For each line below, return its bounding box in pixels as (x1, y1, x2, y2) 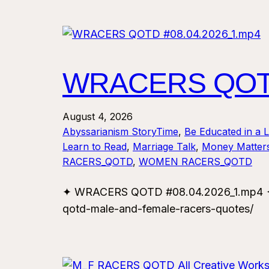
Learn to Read (62, 141, 127, 153)
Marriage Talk (133, 141, 196, 153)
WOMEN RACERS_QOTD (139, 156, 252, 168)
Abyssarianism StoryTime (62, 125, 178, 138)
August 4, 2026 (62, 110, 133, 123)
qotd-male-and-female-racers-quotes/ (62, 202, 253, 216)
